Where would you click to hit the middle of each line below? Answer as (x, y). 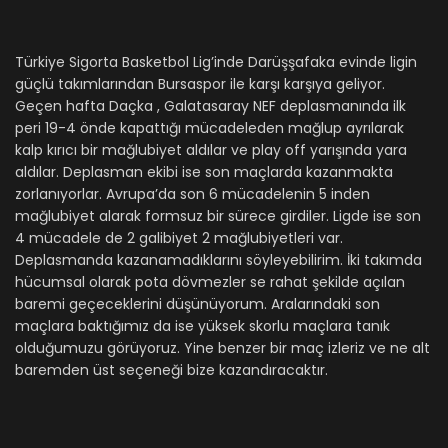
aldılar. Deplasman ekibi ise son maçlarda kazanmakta (204, 171)
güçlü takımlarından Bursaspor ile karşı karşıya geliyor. (200, 83)
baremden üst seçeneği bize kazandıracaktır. (171, 369)
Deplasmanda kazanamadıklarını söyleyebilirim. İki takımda (218, 259)
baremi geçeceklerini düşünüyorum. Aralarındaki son (197, 303)
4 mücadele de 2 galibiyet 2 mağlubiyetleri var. (179, 237)
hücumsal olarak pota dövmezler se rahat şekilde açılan (210, 281)
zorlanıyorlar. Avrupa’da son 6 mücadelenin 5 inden (192, 193)
